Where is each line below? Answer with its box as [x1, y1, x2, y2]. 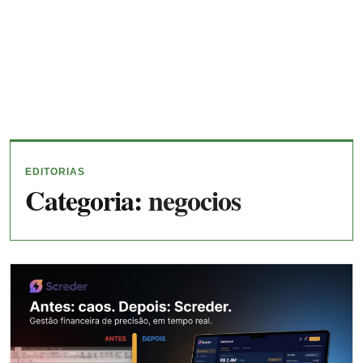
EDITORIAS [25, 165, 85, 177]
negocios [147, 179, 241, 220]
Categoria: [25, 179, 148, 220]
